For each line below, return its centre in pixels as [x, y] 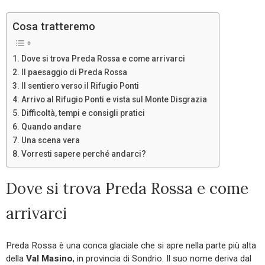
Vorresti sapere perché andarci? [83, 154]
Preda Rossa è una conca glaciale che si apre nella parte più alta [131, 246]
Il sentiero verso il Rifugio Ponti [80, 86]
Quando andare [51, 127]
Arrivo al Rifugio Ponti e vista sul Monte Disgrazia [114, 100]
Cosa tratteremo [54, 27]
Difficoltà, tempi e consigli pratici [83, 113]
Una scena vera [50, 140]
